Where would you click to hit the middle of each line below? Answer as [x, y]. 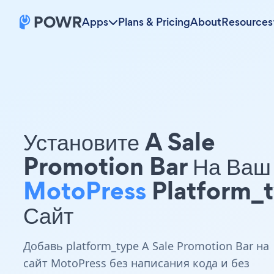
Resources [247, 22]
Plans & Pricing [154, 22]
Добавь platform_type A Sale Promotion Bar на [146, 246]
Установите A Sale [119, 142]
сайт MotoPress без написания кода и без [136, 263]
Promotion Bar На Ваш [147, 166]
